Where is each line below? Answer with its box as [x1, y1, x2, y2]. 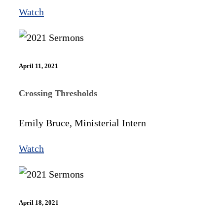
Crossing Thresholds [19, 88, 97, 99]
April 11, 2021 [19, 62, 58, 70]
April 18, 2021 [19, 199, 59, 207]
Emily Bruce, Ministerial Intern [19, 117, 146, 129]
